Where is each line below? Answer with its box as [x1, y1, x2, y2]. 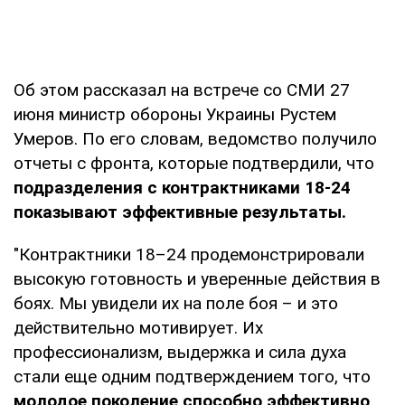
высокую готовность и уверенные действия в [14, 268, 381, 289]
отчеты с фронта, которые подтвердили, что [14, 152, 374, 174]
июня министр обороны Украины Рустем [14, 103, 336, 125]
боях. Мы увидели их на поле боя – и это [14, 292, 338, 314]
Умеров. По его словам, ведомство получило [14, 127, 377, 149]
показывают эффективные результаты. [14, 201, 346, 222]
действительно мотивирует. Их [14, 316, 263, 338]
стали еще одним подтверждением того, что [14, 365, 371, 387]
